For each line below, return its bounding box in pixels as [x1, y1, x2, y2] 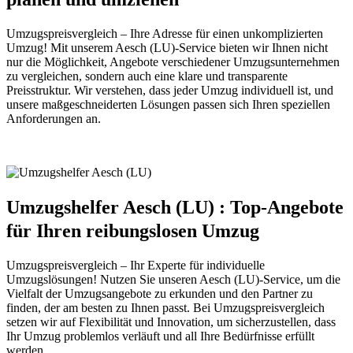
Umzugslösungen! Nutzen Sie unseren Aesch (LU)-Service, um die [6, 272, 340, 286]
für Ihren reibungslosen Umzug [6, 220, 259, 241]
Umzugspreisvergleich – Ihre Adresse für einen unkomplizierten [6, 26, 323, 40]
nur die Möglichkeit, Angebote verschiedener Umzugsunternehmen [6, 54, 340, 69]
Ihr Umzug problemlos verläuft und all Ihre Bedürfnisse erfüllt [6, 329, 314, 343]
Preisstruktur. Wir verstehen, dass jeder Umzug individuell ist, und [6, 83, 333, 97]
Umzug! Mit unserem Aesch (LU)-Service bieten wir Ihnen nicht [6, 40, 328, 54]
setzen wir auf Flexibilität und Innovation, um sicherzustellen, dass [6, 314, 336, 329]
